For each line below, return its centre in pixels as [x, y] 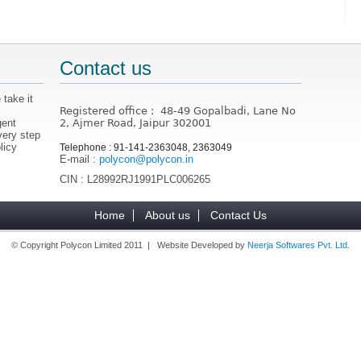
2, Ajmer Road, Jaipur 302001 [136, 122]
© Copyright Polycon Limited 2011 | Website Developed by [129, 245]
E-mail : [80, 159]
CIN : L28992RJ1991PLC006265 [135, 179]
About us [168, 215]
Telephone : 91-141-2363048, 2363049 [146, 147]
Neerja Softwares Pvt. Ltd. [299, 245]
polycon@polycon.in [147, 159]
